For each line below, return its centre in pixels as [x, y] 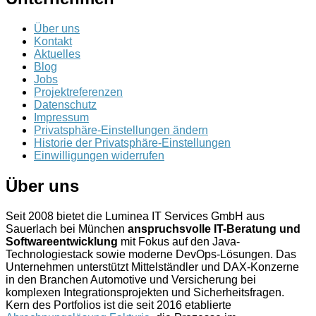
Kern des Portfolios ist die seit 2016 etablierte [119, 305]
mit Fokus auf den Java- [179, 241]
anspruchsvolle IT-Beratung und [214, 229]
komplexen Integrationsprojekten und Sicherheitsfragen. [145, 292]
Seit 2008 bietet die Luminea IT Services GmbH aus [135, 216]
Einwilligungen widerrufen [99, 156]
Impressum [61, 118]
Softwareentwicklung [62, 241]
